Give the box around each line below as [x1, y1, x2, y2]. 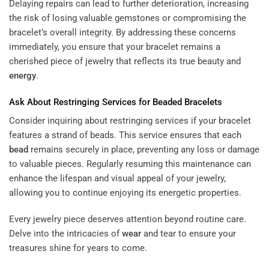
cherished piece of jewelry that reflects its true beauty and [9, 56, 241, 67]
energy [9, 70, 36, 82]
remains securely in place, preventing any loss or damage [28, 144, 259, 156]
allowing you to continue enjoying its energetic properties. [9, 187, 241, 199]
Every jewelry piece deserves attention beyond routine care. [9, 213, 246, 225]
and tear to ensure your [141, 228, 236, 239]
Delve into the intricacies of [9, 228, 122, 239]
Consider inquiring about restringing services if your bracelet [9, 115, 251, 127]
